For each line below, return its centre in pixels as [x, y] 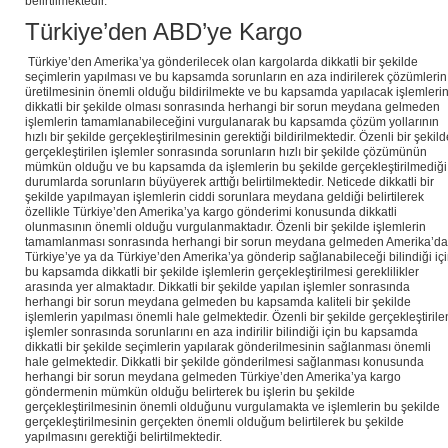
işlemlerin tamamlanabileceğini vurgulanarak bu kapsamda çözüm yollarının [232, 122]
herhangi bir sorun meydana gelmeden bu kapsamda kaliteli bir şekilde [218, 302]
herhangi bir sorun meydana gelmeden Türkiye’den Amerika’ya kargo [213, 377]
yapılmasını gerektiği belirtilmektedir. [123, 437]
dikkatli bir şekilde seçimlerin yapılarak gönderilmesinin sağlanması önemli [228, 347]
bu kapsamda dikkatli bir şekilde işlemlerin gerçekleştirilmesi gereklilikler [222, 272]
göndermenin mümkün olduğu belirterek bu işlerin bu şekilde [190, 392]
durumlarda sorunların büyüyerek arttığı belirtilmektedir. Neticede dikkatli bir [229, 182]
